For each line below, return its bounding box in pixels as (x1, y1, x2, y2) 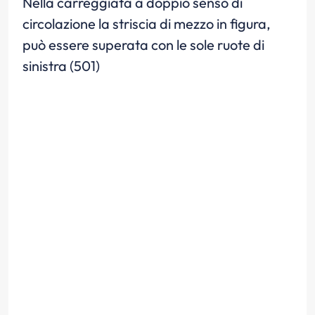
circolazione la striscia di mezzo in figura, (22, 15, 271, 32)
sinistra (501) (22, 57, 100, 75)
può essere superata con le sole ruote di (22, 36, 264, 53)
